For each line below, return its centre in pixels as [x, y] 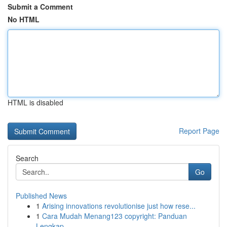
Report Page [199, 131]
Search [27, 158]
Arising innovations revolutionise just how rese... [119, 206]
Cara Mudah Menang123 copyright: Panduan [115, 216]
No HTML [24, 19]
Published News [41, 196]
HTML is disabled [35, 102]
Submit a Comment [40, 7]
